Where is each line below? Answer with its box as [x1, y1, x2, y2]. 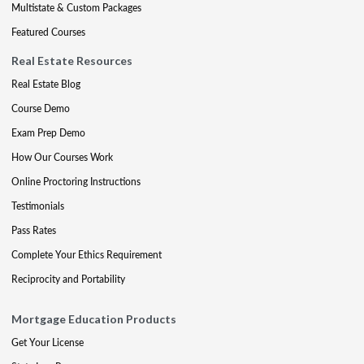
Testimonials [11, 199, 64, 213]
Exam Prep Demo [11, 126, 85, 140]
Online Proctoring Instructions [11, 175, 141, 188]
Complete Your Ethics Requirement [11, 248, 162, 262]
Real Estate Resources [11, 54, 132, 67]
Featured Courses [11, 25, 85, 39]
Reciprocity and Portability [11, 272, 125, 286]
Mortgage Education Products [11, 312, 176, 326]
